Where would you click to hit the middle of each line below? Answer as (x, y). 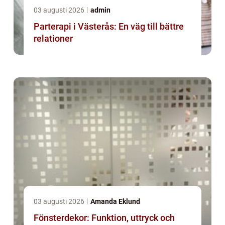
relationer (53, 39)
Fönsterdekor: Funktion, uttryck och (104, 218)
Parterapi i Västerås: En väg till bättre (109, 27)
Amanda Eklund (115, 202)
